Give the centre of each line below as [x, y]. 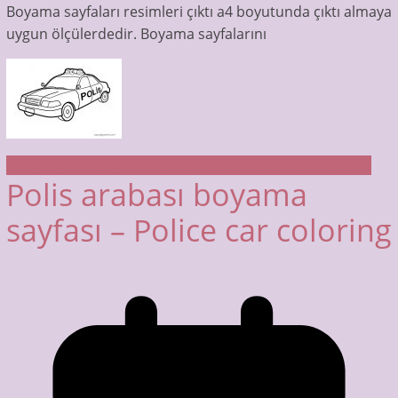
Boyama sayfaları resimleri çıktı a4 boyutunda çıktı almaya [199, 12]
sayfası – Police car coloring [199, 231]
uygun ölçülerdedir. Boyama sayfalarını [136, 34]
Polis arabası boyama [156, 195]
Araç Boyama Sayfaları [80, 166]
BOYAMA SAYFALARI [219, 166]
